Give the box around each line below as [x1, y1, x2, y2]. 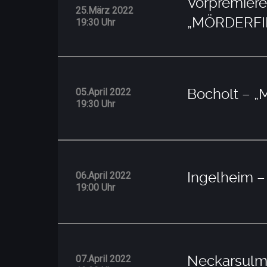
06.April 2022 [76, 169, 131, 181]
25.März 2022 [76, 4, 133, 16]
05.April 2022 [76, 86, 131, 98]
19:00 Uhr [76, 181, 115, 193]
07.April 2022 [76, 253, 131, 265]
